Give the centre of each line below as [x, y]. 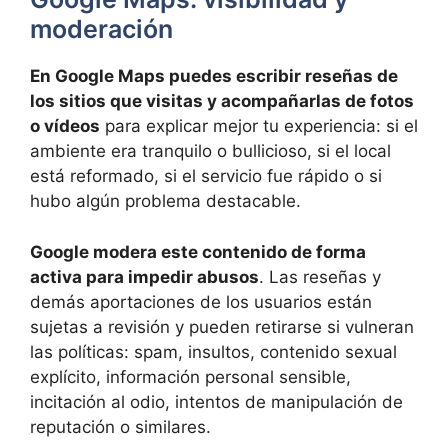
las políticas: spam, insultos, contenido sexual [213, 351]
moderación [101, 29]
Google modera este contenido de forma [198, 251]
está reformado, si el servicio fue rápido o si [206, 176]
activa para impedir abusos [144, 276]
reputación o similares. [120, 426]
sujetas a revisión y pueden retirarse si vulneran [222, 326]
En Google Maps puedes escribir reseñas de [214, 76]
